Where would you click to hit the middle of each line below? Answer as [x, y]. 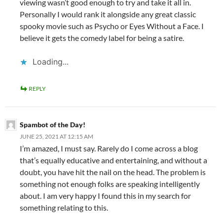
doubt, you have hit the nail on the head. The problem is [113, 172]
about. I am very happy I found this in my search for [105, 195]
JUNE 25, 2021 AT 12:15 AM [56, 136]
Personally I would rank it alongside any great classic [108, 14]
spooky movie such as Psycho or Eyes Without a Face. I [112, 26]
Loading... [51, 61]
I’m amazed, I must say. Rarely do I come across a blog [109, 148]
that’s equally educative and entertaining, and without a [113, 160]
